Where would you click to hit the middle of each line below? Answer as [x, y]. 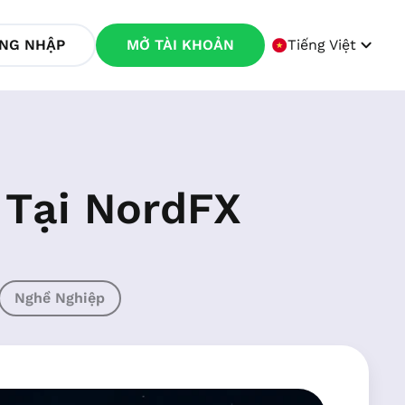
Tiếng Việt [321, 45]
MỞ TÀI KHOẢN [180, 45]
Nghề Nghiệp [60, 298]
